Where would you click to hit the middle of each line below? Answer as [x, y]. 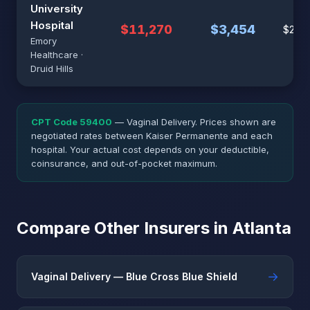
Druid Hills [52, 69]
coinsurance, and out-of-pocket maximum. [124, 163]
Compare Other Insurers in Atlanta [154, 228]
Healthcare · [57, 55]
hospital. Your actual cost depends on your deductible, [150, 149]
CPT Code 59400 [72, 122]
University [57, 9]
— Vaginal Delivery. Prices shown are [194, 122]
